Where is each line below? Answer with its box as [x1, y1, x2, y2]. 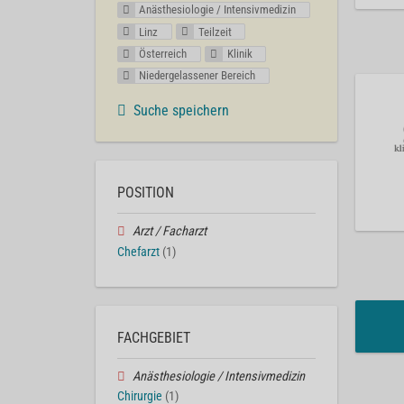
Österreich [139, 46, 188, 60]
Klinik [226, 46, 252, 60]
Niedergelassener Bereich [139, 68, 256, 82]
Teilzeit [197, 24, 232, 39]
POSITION [117, 183, 174, 201]
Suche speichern [133, 101, 229, 119]
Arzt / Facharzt [132, 223, 207, 239]
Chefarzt [117, 243, 160, 260]
